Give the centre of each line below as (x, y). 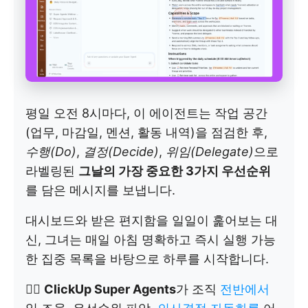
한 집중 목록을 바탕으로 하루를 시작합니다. (147, 259)
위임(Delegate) (210, 152)
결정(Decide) (121, 152)
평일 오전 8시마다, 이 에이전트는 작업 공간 (146, 113)
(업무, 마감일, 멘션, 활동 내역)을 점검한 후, (146, 133)
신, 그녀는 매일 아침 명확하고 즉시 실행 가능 (151, 240)
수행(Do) (51, 152)
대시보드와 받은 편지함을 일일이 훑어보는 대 (152, 221)
